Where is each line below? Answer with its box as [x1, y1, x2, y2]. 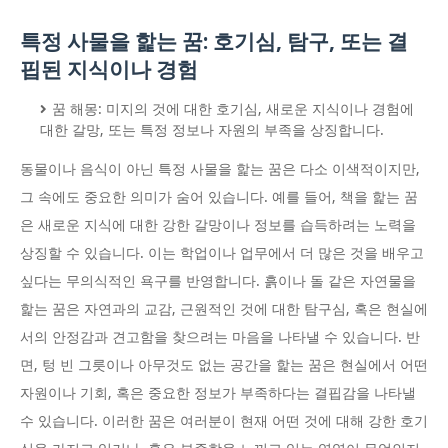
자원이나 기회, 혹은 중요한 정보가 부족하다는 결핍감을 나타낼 [20, 385, 416, 402]
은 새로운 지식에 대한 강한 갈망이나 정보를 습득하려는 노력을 [20, 217, 416, 234]
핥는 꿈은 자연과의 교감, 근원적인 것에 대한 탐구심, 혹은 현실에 [20, 301, 428, 318]
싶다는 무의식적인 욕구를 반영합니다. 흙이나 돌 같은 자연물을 [20, 273, 416, 290]
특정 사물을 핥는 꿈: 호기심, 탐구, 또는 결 [20, 29, 408, 55]
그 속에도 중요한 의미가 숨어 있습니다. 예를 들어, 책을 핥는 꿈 [20, 189, 418, 206]
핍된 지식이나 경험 [20, 57, 198, 83]
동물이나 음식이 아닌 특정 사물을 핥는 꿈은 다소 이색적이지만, [20, 161, 420, 178]
